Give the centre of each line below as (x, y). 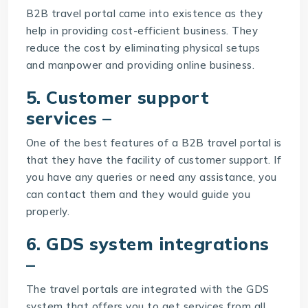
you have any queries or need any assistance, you (151, 177)
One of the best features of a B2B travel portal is (154, 142)
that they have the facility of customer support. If (154, 159)
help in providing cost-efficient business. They (142, 30)
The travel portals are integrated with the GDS (147, 289)
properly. (48, 211)
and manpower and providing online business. (140, 65)
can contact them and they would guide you (138, 194)
